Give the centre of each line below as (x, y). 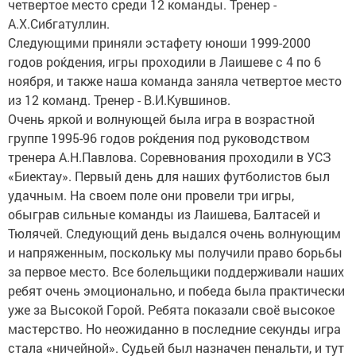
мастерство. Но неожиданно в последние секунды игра (174, 329)
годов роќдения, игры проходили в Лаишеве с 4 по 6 (164, 62)
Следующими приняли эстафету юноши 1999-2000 (159, 43)
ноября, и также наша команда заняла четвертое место (175, 81)
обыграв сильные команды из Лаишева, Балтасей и (164, 214)
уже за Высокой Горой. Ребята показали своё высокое (171, 310)
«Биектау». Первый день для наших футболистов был (169, 176)
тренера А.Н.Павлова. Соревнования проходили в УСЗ (170, 157)
